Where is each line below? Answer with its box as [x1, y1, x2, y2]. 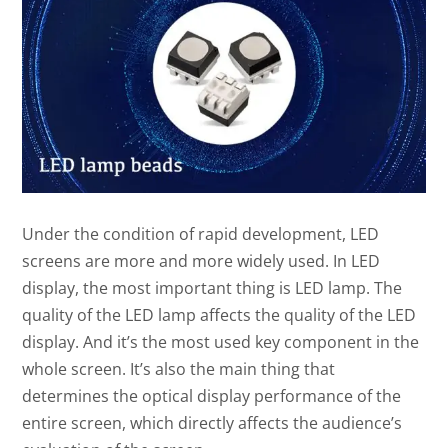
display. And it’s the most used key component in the [22, 330, 420, 353]
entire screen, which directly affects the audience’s [22, 411, 403, 434]
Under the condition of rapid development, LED [22, 222, 380, 245]
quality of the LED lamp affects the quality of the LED [22, 303, 417, 326]
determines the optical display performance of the [22, 384, 402, 407]
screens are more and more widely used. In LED [22, 249, 381, 272]
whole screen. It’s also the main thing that [22, 357, 336, 380]
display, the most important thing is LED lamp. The [22, 276, 403, 299]
